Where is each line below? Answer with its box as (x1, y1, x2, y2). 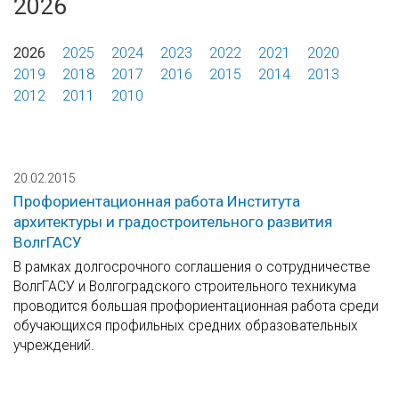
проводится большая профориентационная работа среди (13, 297, 379, 315)
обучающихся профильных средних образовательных (13, 317, 358, 335)
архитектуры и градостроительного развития (13, 213, 332, 232)
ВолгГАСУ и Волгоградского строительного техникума (13, 278, 356, 296)
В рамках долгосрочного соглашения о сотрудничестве (13, 258, 370, 276)
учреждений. (13, 337, 94, 354)
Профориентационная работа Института (13, 192, 300, 211)
